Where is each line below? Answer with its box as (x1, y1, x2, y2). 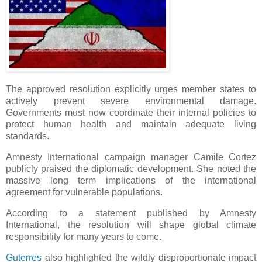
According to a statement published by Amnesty (6, 208, 256, 218)
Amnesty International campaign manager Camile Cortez (6, 152, 256, 163)
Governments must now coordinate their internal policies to (6, 108, 256, 118)
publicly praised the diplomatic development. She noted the (6, 164, 256, 174)
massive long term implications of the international (6, 175, 256, 186)
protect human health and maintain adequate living (6, 119, 256, 130)
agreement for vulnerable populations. (6, 187, 163, 198)
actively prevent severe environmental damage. (6, 96, 256, 106)
